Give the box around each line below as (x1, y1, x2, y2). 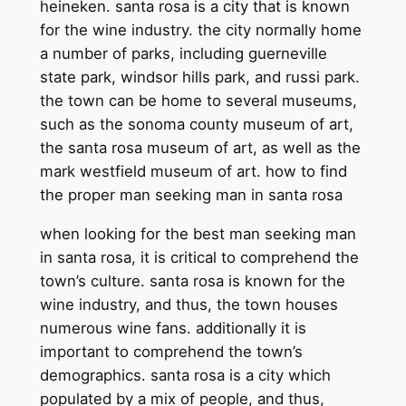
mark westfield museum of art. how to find (39, 162, 347, 181)
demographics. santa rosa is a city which (39, 365, 331, 384)
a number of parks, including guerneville (39, 44, 327, 63)
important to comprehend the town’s (39, 342, 303, 361)
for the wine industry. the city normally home (39, 21, 362, 40)
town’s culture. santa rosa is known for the (39, 271, 345, 290)
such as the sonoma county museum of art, (39, 115, 353, 134)
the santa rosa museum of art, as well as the (39, 139, 361, 158)
